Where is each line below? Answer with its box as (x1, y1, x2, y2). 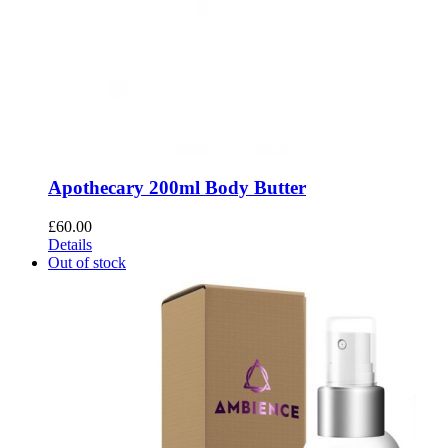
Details (48, 235, 92, 253)
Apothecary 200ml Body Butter (48, 177, 306, 199)
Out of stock (48, 253, 126, 271)
